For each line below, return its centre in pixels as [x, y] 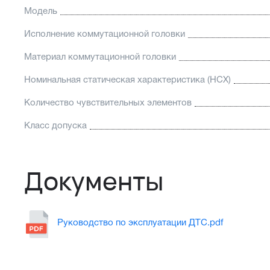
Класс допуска [55, 126]
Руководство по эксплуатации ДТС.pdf [140, 223]
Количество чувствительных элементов [108, 103]
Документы [94, 181]
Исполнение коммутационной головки [105, 35]
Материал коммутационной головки [100, 58]
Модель [41, 12]
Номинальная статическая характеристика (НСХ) [127, 80]
